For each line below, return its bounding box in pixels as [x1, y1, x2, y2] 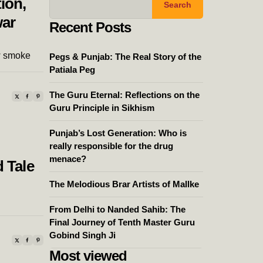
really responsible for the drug [49, 141, 173, 151]
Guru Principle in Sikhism [49, 103, 154, 113]
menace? [49, 154, 86, 164]
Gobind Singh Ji [49, 230, 116, 240]
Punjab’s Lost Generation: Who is [49, 128, 187, 138]
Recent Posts [49, 19, 131, 35]
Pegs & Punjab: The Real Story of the [49, 52, 201, 62]
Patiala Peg [49, 65, 95, 75]
